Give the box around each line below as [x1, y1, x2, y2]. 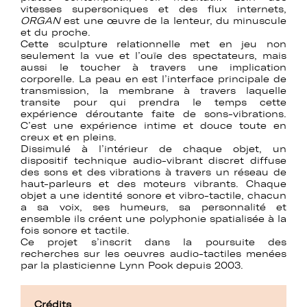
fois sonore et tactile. [21, 225, 130, 236]
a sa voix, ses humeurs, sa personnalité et [21, 201, 286, 213]
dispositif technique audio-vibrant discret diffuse [21, 155, 286, 167]
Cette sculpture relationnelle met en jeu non [21, 38, 286, 50]
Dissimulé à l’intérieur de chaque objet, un [21, 143, 286, 155]
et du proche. [21, 27, 90, 38]
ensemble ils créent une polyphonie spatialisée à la [21, 213, 286, 225]
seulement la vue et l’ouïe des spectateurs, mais [21, 50, 286, 62]
